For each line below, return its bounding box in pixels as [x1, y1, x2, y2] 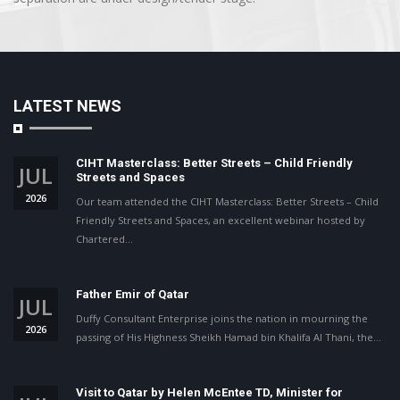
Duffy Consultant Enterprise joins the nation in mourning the [76, 312, 368, 326]
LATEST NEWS [13, 96, 121, 116]
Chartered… [76, 232, 133, 246]
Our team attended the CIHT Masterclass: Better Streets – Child [76, 195, 379, 209]
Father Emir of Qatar [76, 287, 189, 302]
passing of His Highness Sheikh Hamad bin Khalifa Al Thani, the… [76, 330, 381, 345]
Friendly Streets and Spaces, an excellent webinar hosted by [76, 213, 365, 228]
